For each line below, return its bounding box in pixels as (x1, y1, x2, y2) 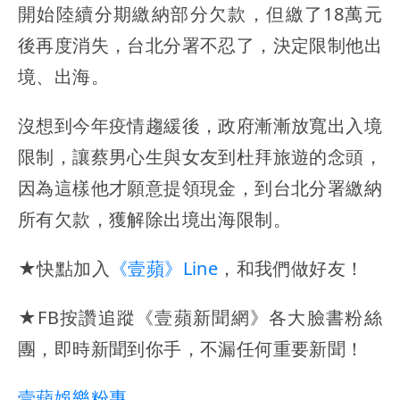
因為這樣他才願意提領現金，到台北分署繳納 (18, 175, 382, 200)
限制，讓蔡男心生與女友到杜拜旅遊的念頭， (18, 144, 382, 169)
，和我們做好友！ (218, 255, 364, 280)
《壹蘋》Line (110, 255, 219, 280)
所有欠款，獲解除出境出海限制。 (18, 206, 291, 231)
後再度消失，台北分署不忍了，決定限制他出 (18, 32, 382, 57)
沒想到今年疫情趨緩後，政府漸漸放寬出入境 (18, 112, 382, 137)
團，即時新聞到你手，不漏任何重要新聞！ (18, 336, 364, 361)
